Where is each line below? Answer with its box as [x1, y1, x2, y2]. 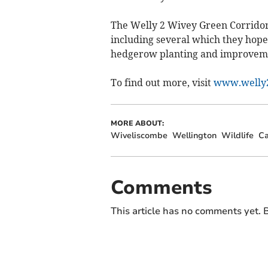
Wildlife [221, 129, 254, 141]
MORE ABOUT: [110, 118, 164, 128]
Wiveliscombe [110, 129, 167, 141]
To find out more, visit [110, 76, 214, 89]
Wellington [172, 129, 217, 141]
